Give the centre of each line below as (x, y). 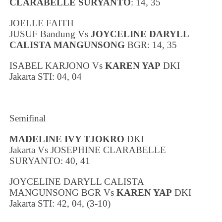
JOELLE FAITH (42, 23)
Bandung (58, 34)
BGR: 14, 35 (151, 45)
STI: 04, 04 (59, 76)
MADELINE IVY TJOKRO (67, 139)
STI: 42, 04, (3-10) (73, 203)
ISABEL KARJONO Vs (57, 65)
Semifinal (28, 118)
